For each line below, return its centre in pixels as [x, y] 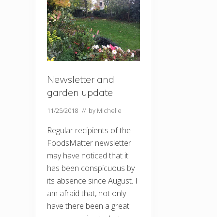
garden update [80, 92]
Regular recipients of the [89, 130]
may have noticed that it [88, 155]
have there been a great [88, 206]
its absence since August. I [92, 180]
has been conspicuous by [91, 168]
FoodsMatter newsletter [89, 143]
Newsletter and [81, 79]
